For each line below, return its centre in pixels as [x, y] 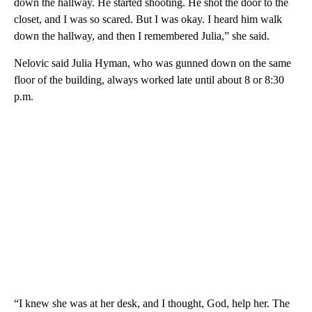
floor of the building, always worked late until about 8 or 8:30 [149, 80]
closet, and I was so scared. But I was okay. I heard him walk [148, 19]
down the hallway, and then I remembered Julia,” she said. [142, 36]
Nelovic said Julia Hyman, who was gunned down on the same [153, 63]
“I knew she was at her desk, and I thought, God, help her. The [152, 304]
